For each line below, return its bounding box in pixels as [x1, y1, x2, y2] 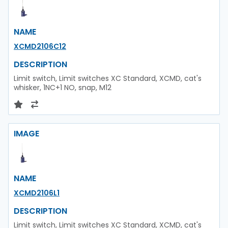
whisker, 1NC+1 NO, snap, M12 [14, 82, 111, 93]
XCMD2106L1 [14, 187, 60, 198]
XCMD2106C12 [14, 41, 66, 51]
